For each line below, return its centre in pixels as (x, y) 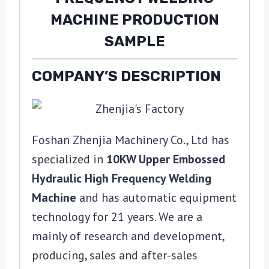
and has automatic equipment (156, 198)
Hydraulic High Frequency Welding (122, 179)
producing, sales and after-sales (115, 255)
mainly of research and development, (128, 236)
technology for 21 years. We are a (117, 217)
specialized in (69, 159)
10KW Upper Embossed (166, 159)
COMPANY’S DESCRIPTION (126, 77)
